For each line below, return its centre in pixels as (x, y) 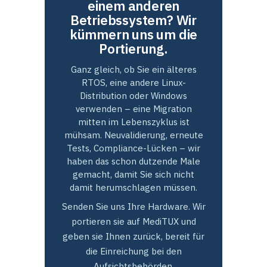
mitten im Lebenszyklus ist (133, 122)
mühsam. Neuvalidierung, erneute (133, 135)
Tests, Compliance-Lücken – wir (133, 148)
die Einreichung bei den (133, 252)
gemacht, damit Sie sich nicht (133, 175)
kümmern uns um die (133, 35)
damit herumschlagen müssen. (133, 188)
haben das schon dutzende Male (133, 162)
